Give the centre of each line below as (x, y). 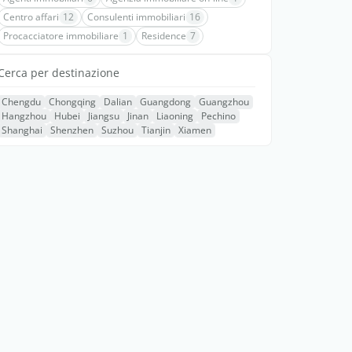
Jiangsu (104, 116)
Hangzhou (24, 116)
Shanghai (22, 130)
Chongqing (72, 102)
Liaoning (175, 116)
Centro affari (31, 17)
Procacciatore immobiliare (61, 36)
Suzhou (117, 130)
